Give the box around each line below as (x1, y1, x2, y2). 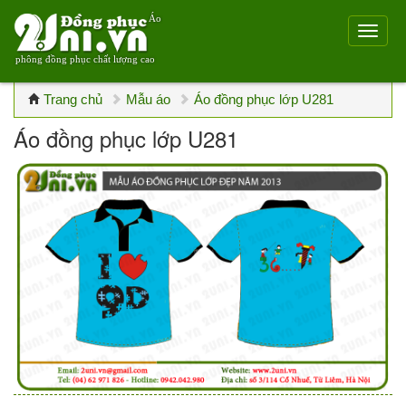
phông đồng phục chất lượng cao (15, 53, 155, 64)
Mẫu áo (126, 92, 170, 107)
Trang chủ (43, 92, 102, 107)
